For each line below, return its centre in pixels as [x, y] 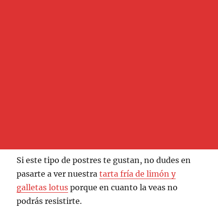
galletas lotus [43, 187]
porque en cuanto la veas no [123, 187]
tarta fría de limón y [138, 173]
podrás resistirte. [49, 201]
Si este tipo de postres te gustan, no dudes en [104, 160]
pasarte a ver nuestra [58, 173]
